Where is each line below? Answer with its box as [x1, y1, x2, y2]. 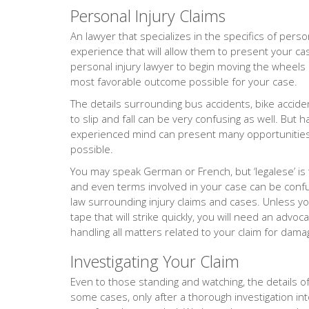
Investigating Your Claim [70, 250, 239, 272]
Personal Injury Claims [70, 5, 226, 27]
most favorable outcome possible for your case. [70, 74, 297, 88]
